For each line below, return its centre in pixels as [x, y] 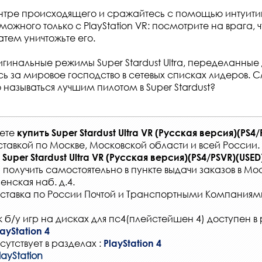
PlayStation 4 [132, 243]
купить [34, 132]
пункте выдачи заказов [183, 169]
